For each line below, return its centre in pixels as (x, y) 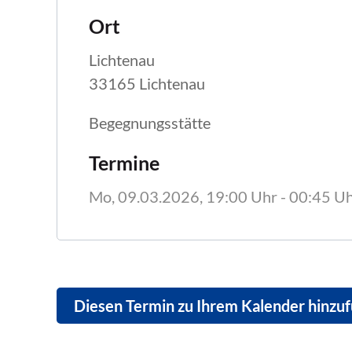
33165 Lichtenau (147, 83)
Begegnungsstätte (151, 123)
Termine (124, 163)
